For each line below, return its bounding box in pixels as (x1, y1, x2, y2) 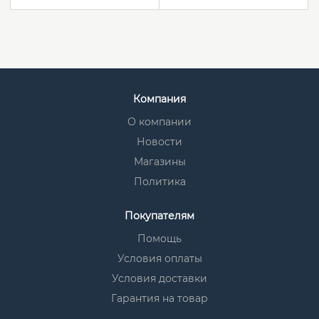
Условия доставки (112, 272, 207, 285)
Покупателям (125, 209, 194, 222)
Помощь (137, 232, 182, 245)
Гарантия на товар (111, 292, 208, 305)
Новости (137, 135, 182, 148)
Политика (133, 175, 186, 188)
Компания (133, 93, 186, 105)
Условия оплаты (117, 252, 202, 265)
